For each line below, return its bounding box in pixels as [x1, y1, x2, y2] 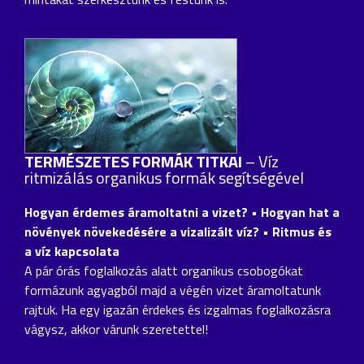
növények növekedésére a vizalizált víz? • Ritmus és [24, 221, 331, 241]
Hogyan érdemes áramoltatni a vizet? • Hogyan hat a [24, 201, 340, 222]
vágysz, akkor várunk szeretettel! [24, 318, 208, 339]
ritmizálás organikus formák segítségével [24, 164, 304, 190]
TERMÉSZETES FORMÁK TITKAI [24, 148, 242, 174]
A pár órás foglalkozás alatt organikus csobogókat [24, 260, 303, 280]
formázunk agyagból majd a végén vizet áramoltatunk [24, 279, 321, 300]
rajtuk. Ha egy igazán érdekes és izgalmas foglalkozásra [24, 299, 331, 319]
